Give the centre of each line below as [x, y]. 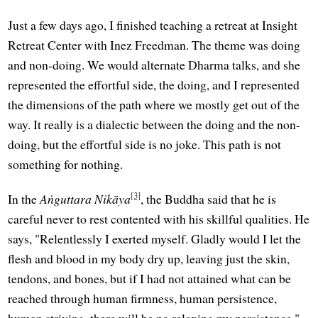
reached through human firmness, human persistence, [143, 298]
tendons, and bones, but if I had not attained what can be [150, 279]
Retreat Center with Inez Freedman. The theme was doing [154, 44]
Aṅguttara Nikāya [86, 199]
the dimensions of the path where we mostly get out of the [154, 104]
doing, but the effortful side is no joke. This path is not [145, 144]
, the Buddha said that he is [209, 199]
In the [24, 199]
